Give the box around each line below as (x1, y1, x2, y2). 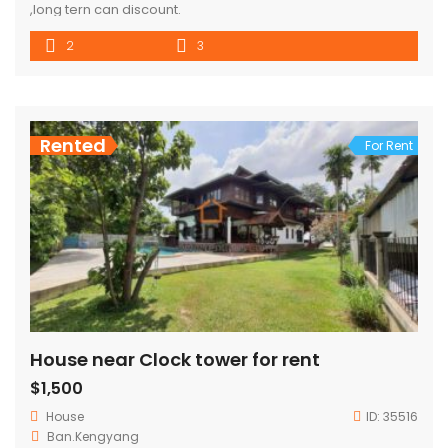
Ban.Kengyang (47, 428, 139, 446)
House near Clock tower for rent (30, 347, 320, 373)
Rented (40, 132, 106, 158)
